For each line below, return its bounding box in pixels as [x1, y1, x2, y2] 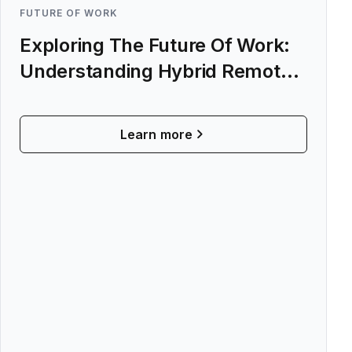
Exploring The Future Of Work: [20, 34, 291, 57]
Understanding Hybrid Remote [20, 60, 291, 82]
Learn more [120, 126, 192, 142]
